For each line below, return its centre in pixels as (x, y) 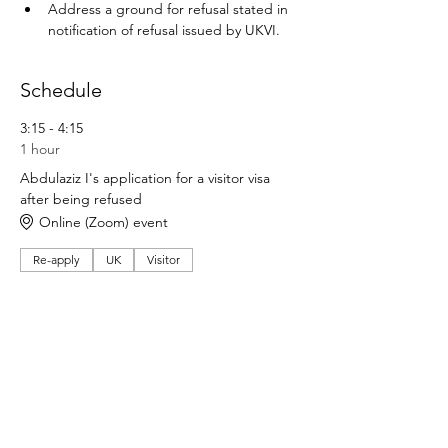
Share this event (90, 406)
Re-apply (56, 259)
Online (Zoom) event (103, 221)
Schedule (61, 90)
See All (160, 335)
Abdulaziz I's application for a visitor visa (145, 178)
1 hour (40, 149)
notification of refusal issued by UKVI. (164, 30)
